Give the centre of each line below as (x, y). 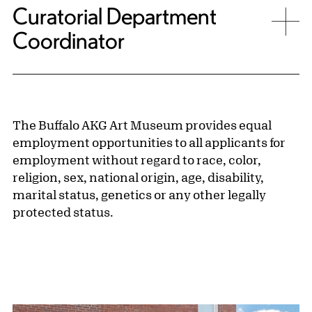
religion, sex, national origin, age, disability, (138, 177)
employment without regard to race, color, (137, 160)
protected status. (63, 212)
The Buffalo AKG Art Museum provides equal (142, 125)
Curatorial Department (115, 16)
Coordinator (69, 41)
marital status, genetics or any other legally (139, 195)
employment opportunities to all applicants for (149, 142)
